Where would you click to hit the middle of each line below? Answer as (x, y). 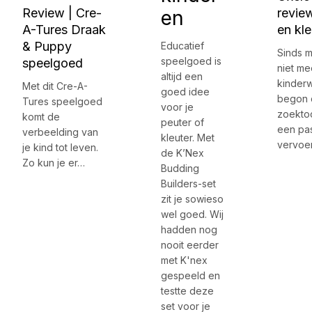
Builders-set (188, 184)
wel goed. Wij (192, 214)
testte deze (187, 291)
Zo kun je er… (54, 163)
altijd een (181, 77)
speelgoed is (191, 61)
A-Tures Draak (64, 30)
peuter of (182, 123)
